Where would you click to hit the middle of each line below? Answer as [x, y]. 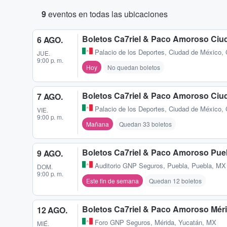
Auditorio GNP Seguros [129, 166]
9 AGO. [50, 154]
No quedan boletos [134, 67]
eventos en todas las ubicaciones [107, 14]
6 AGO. [50, 40]
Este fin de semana [112, 181]
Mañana [98, 124]
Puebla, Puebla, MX [197, 166]
